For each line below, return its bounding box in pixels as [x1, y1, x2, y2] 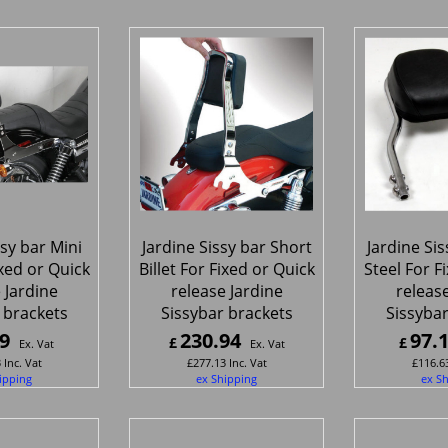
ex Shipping [196, 370, 257, 386]
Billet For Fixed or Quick [138, 257, 315, 280]
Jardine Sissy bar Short [141, 235, 312, 258]
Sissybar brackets [160, 301, 293, 324]
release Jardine [170, 279, 283, 302]
